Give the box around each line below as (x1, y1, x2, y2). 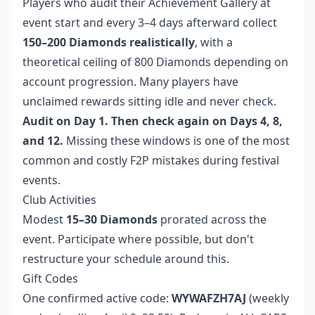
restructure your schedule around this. (22, 251, 229, 267)
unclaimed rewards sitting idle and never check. (22, 94, 276, 110)
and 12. (22, 133, 63, 149)
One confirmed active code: (22, 290, 172, 307)
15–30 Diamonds (66, 212, 157, 228)
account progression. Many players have (22, 74, 238, 90)
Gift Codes (22, 271, 78, 287)
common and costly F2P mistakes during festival (22, 153, 279, 169)
